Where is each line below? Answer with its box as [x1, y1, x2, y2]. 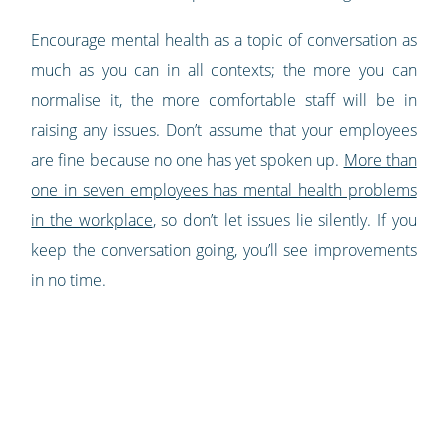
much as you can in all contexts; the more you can [31, 58, 417, 81]
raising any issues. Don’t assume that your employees [31, 118, 417, 141]
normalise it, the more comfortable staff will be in [31, 88, 417, 111]
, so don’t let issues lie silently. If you [152, 208, 417, 231]
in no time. [31, 268, 107, 291]
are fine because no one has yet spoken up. [31, 148, 344, 171]
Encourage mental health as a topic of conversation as [31, 28, 417, 51]
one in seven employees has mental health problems [31, 178, 417, 201]
